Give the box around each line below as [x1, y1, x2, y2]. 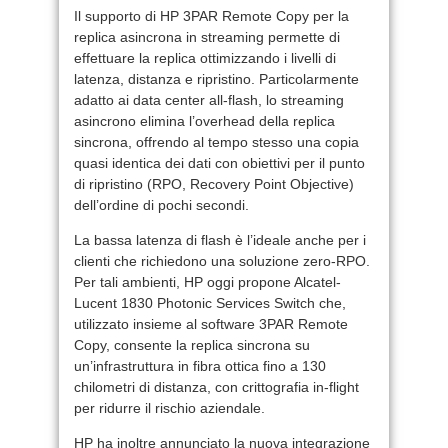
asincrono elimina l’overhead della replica [74, 112, 335, 129]
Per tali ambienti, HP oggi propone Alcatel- [74, 273, 341, 290]
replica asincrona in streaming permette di [74, 28, 340, 45]
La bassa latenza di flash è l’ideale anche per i [74, 231, 366, 248]
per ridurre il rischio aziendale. [74, 399, 265, 416]
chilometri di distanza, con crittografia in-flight [74, 378, 359, 395]
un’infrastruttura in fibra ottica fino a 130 [74, 357, 326, 374]
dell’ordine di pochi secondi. [74, 196, 249, 213]
